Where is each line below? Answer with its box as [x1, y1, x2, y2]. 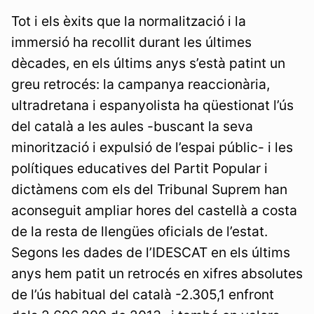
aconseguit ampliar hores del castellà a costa [11, 201, 297, 219]
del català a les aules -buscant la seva [11, 117, 253, 135]
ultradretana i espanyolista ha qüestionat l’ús [11, 96, 294, 114]
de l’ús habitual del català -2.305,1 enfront [11, 285, 274, 303]
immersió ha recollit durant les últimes [11, 33, 252, 50]
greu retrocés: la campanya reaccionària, [11, 75, 270, 93]
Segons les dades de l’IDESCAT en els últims [11, 243, 290, 261]
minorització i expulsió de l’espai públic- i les [11, 138, 293, 156]
